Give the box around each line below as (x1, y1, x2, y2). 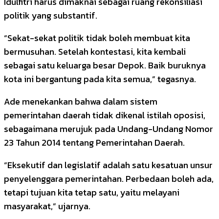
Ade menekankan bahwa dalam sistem (4, 94, 157, 108)
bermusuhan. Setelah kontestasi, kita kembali (4, 44, 186, 58)
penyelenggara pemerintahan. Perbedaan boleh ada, (4, 172, 214, 185)
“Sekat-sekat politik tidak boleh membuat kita (4, 31, 190, 44)
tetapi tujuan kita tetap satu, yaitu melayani (4, 185, 179, 199)
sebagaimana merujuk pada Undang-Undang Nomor (4, 122, 213, 135)
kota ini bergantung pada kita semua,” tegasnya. (4, 72, 196, 86)
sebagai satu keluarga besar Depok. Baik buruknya (4, 58, 206, 72)
